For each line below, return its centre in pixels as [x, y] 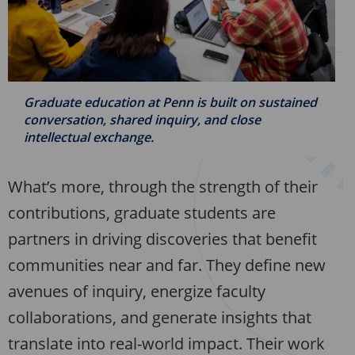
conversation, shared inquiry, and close [142, 120]
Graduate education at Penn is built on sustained [170, 103]
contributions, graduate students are [142, 213]
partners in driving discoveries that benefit [162, 239]
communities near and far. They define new [167, 265]
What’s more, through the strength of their [163, 187]
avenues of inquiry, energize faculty [137, 292]
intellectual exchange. [89, 137]
